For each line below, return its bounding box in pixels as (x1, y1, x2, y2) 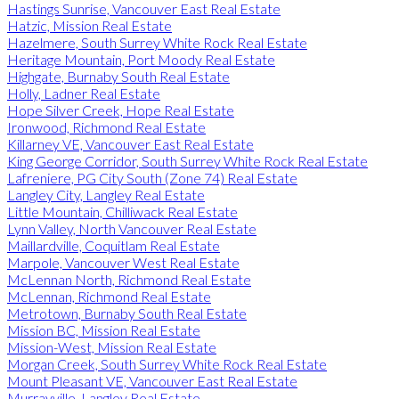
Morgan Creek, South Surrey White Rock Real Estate (7, 354, 327, 372)
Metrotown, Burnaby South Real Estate (7, 304, 247, 322)
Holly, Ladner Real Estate (7, 84, 160, 102)
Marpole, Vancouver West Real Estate (7, 253, 240, 271)
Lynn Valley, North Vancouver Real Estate (7, 219, 256, 237)
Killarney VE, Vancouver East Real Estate (7, 134, 254, 152)
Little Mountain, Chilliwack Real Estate (7, 202, 238, 220)
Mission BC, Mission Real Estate (7, 321, 200, 338)
